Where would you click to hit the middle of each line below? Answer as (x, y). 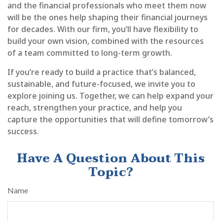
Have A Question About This (110, 159)
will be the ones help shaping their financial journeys (108, 18)
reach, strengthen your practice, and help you (95, 108)
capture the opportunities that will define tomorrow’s (110, 120)
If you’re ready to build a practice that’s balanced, (102, 72)
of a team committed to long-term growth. (90, 53)
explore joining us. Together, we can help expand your (110, 96)
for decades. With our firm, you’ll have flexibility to (103, 29)
